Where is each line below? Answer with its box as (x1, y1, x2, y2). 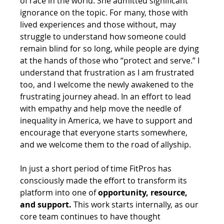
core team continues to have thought (20, 210, 163, 222)
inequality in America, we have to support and (20, 114, 195, 126)
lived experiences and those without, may (20, 18, 178, 30)
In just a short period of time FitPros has (20, 162, 174, 174)
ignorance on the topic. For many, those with (20, 6, 190, 18)
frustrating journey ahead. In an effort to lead (20, 90, 193, 102)
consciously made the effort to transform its (20, 174, 189, 186)
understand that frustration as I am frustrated (20, 66, 196, 78)
